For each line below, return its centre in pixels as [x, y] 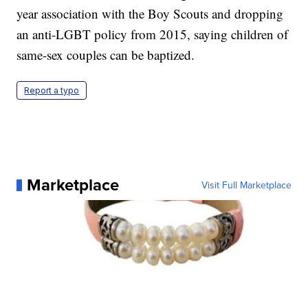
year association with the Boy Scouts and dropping [150, 14]
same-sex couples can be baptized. [106, 55]
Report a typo [52, 91]
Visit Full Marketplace [246, 185]
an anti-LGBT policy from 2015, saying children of [153, 34]
